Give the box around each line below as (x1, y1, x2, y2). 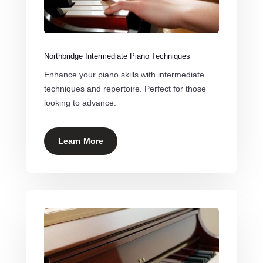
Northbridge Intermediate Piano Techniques (43, 52, 190, 61)
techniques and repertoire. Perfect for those (43, 84, 206, 94)
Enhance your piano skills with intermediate (43, 70, 204, 80)
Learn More (58, 136, 103, 146)
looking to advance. (43, 98, 116, 108)
